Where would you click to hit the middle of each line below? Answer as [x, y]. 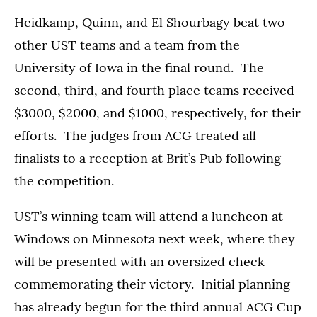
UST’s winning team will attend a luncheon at [149, 217]
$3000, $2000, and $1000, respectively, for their [157, 113]
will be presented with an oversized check [139, 262]
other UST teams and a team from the [127, 45]
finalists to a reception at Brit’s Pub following [148, 158]
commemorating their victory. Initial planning [152, 284]
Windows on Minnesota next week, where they [155, 239]
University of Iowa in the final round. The [139, 68]
